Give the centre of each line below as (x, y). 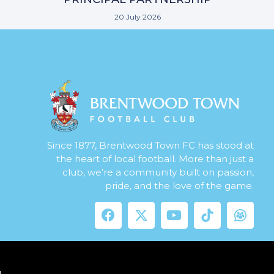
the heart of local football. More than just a (155, 159)
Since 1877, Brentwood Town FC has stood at (150, 146)
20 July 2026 (137, 17)
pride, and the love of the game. (179, 186)
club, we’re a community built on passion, (158, 172)
